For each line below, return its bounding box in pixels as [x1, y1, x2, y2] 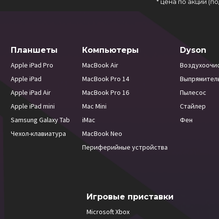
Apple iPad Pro [11, 61, 54, 69]
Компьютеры [82, 45, 139, 55]
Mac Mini [82, 102, 107, 110]
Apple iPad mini [11, 102, 55, 110]
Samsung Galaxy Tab [11, 115, 70, 124]
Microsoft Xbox [87, 207, 130, 216]
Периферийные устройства [82, 143, 168, 152]
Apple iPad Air [11, 88, 51, 97]
